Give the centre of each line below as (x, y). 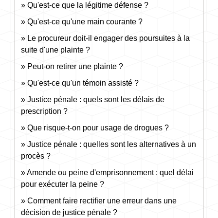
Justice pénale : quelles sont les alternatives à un (112, 144)
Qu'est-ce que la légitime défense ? (88, 5)
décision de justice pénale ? (69, 212)
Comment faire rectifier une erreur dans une (102, 201)
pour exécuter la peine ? (63, 184)
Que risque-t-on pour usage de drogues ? (98, 128)
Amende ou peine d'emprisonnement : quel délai (110, 173)
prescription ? (44, 111)
